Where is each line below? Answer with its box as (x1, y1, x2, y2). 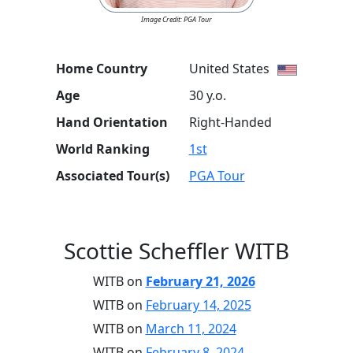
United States (188, 60, 269, 77)
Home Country (55, 60, 147, 77)
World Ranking (55, 140, 150, 158)
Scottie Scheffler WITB (64, 236, 289, 266)
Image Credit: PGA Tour (141, 14, 212, 24)
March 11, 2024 (145, 320, 236, 337)
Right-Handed (188, 113, 272, 131)
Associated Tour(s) (55, 167, 169, 184)
